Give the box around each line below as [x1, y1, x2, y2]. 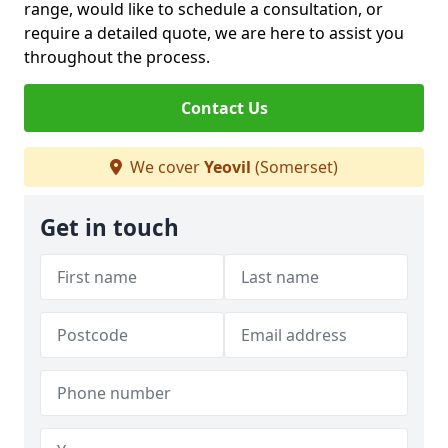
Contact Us [180, 97, 268, 119]
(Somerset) [251, 156, 338, 178]
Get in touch [40, 212, 179, 243]
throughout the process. [24, 46, 210, 68]
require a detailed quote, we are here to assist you [24, 22, 404, 44]
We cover [126, 156, 204, 178]
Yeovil [204, 156, 251, 178]
